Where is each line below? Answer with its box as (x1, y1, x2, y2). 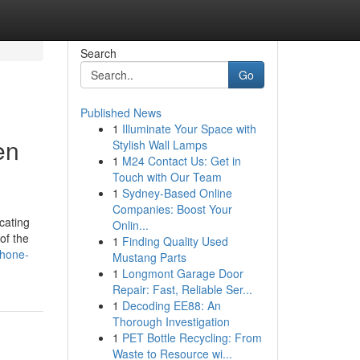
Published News (80, 104, 162, 121)
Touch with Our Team (112, 169, 222, 185)
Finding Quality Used (121, 233, 228, 249)
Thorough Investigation (112, 313, 230, 329)
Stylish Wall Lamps (112, 137, 207, 153)
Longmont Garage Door (121, 265, 243, 281)
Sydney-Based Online (121, 185, 232, 201)
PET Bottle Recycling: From (121, 329, 262, 346)
